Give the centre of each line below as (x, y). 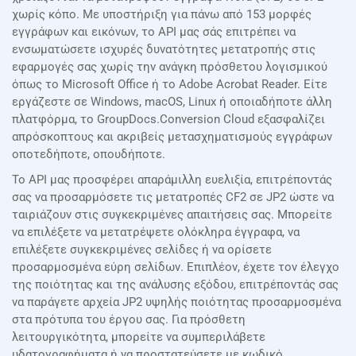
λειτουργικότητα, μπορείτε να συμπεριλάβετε (139, 337)
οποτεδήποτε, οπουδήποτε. (89, 155)
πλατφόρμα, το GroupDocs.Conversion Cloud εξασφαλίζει (168, 120)
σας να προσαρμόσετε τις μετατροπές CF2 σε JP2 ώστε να (173, 197)
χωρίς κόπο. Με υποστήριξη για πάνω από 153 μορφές (162, 15)
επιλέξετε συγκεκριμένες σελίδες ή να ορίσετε (142, 250)
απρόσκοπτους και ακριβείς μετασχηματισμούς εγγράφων (172, 137)
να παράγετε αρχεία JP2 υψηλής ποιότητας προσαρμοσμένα (176, 302)
